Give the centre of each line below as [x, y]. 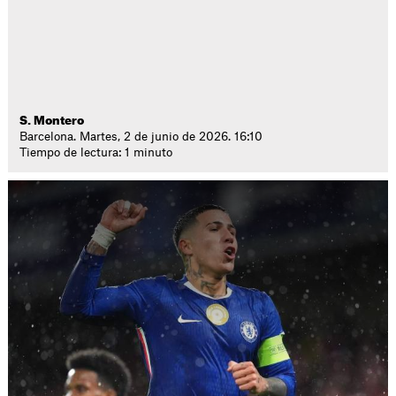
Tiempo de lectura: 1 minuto [96, 152]
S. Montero [52, 121]
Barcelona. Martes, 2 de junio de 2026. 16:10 [141, 137]
